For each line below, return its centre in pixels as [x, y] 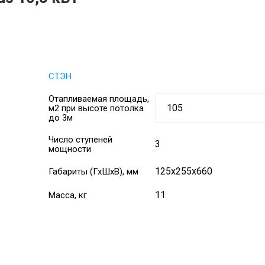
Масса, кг [68, 195]
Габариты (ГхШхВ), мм [93, 172]
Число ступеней [80, 140]
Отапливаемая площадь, [99, 99]
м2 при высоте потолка [96, 108]
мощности [70, 149]
